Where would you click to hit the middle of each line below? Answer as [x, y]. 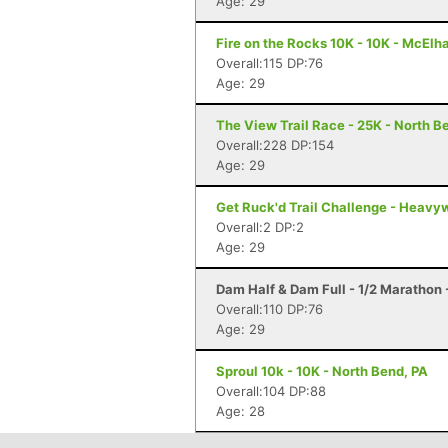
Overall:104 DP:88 [271, 391]
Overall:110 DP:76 [269, 309]
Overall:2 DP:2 [260, 227]
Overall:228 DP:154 [275, 145]
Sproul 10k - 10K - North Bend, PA [322, 371]
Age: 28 [240, 411]
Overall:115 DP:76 [269, 63]
